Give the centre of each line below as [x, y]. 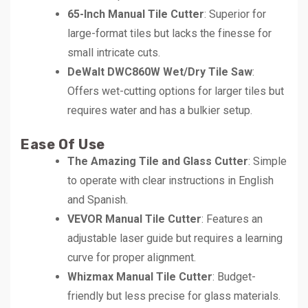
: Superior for [235, 14]
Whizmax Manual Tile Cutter [140, 276]
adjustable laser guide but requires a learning [175, 238]
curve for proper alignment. [132, 257]
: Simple [267, 161]
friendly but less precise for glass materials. [174, 296]
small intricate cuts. [114, 52]
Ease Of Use [63, 144]
